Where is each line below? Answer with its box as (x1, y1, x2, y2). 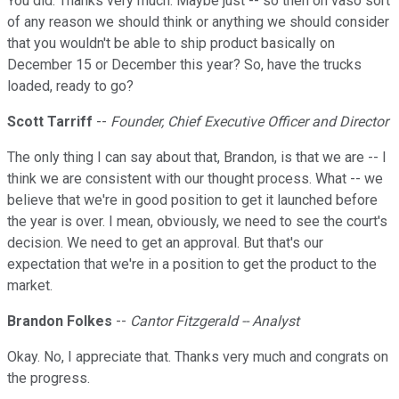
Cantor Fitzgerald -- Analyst (130, 313, 299, 330)
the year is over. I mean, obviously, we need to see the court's (7, 213, 387, 231)
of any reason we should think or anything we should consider (7, 13, 389, 31)
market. (7, 277, 53, 295)
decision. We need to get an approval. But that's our (7, 234, 323, 252)
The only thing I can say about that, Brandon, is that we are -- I (7, 149, 387, 167)
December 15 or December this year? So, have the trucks (7, 56, 362, 74)
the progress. (7, 370, 90, 387)
